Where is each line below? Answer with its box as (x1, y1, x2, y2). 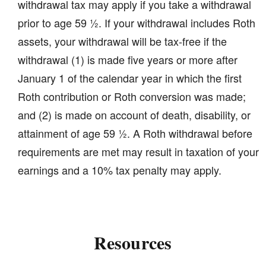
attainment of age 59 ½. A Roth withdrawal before (18, 125, 252, 141)
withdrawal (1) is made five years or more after (18, 52, 237, 68)
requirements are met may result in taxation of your (18, 144, 259, 160)
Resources (94, 229, 172, 256)
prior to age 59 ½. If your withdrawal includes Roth (18, 15, 255, 31)
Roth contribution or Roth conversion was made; (18, 88, 246, 104)
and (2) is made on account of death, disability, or (18, 107, 251, 123)
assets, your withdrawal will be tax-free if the (18, 33, 227, 49)
